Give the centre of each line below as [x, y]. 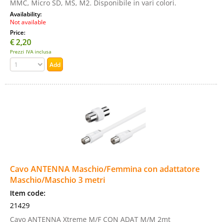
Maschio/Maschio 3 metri [57, 180]
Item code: [28, 193]
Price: [18, 32]
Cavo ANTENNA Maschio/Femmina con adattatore [105, 169]
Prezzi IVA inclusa [31, 52]
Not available [28, 22]
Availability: [27, 14]
